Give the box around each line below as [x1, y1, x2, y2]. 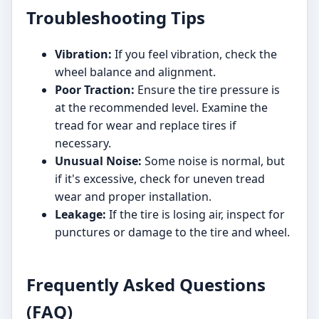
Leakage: [55, 206, 106, 222]
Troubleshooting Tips [26, 5, 205, 29]
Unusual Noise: [55, 152, 142, 169]
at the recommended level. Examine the [55, 99, 268, 115]
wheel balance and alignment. [55, 63, 216, 80]
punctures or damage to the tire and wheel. [55, 224, 290, 240]
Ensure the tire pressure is [135, 81, 280, 98]
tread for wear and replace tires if [55, 117, 236, 133]
